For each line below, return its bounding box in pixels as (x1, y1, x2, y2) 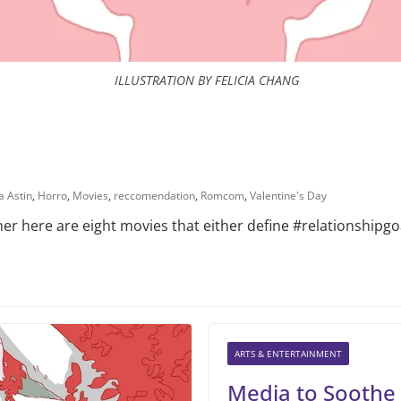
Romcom (200, 188, 244, 203)
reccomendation (114, 188, 195, 203)
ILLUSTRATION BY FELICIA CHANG (115, 72, 300, 89)
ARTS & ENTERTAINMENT (235, 347, 342, 360)
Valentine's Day (250, 188, 327, 203)
